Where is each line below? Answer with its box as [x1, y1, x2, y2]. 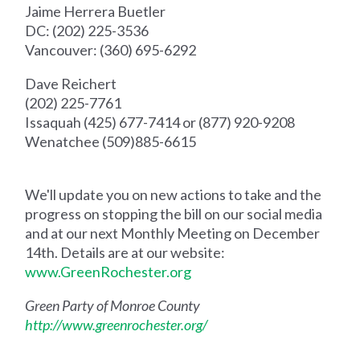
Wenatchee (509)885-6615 [25, 133, 197, 151]
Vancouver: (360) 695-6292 [25, 41, 197, 59]
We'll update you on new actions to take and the [25, 186, 322, 204]
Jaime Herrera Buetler [25, 2, 166, 21]
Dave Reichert [25, 75, 117, 93]
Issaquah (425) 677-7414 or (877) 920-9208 [25, 113, 296, 132]
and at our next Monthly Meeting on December [25, 224, 321, 243]
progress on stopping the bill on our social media [25, 205, 323, 223]
